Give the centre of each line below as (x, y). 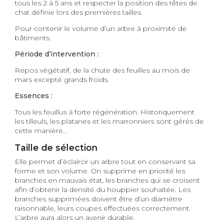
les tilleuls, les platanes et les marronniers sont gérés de (109, 122)
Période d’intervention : (57, 54)
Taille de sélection (56, 148)
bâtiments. (33, 38)
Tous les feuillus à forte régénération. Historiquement (105, 112)
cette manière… (41, 131)
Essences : (34, 96)
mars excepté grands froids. (62, 80)
